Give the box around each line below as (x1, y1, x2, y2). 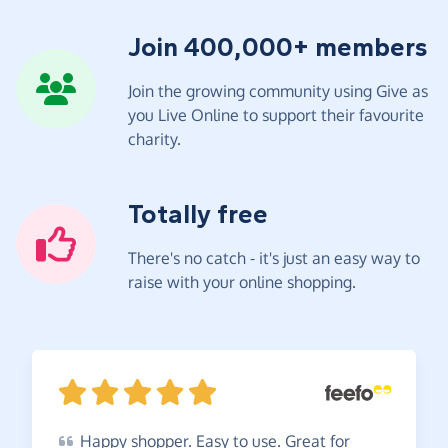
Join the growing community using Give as (128, 80, 428, 101)
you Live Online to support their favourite (128, 104, 424, 125)
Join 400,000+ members (128, 31, 428, 63)
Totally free (128, 198, 268, 230)
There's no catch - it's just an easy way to (128, 247, 420, 268)
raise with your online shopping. (128, 271, 356, 292)
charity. (128, 128, 181, 149)
